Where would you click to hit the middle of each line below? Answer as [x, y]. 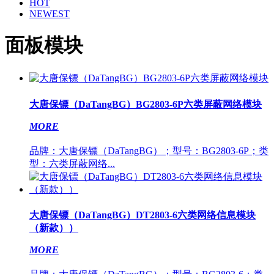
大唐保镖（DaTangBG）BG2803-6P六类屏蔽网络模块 [146, 104]
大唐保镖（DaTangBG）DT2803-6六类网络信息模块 [143, 215]
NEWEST [50, 13]
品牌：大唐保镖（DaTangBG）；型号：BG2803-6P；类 [149, 150]
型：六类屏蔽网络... [72, 163]
